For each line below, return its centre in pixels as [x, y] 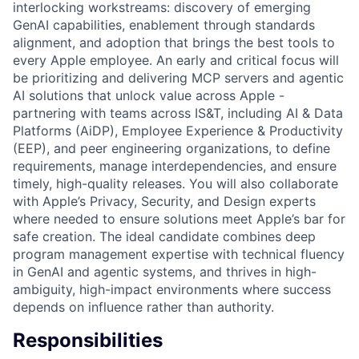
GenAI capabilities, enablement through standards [164, 24]
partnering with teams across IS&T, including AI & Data [178, 113]
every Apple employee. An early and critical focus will [176, 60]
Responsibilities [88, 340]
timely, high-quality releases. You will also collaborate [175, 183]
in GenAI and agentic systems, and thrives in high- [165, 271]
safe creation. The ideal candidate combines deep [164, 236]
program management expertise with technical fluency [179, 254]
